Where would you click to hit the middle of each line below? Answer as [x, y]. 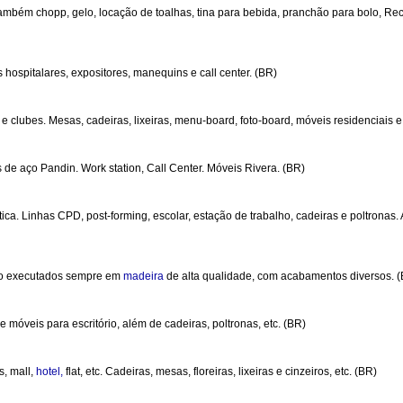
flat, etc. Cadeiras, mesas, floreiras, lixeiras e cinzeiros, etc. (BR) [220, 372]
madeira [143, 276]
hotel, [49, 372]
